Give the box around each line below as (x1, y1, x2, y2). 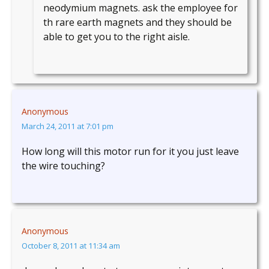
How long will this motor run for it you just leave (22, 145, 239, 159)
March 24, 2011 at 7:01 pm (22, 121, 113, 132)
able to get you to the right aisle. (43, 30, 190, 44)
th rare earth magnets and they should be (43, 16, 232, 29)
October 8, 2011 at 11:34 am (22, 240, 120, 252)
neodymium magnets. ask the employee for (43, 1, 238, 15)
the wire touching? (22, 159, 105, 173)
